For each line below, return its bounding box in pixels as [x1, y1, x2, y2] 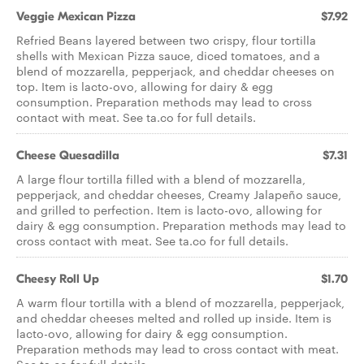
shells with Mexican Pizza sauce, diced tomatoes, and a [16, 47, 320, 63]
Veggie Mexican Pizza [16, 9, 136, 24]
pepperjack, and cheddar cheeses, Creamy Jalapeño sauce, [16, 186, 341, 202]
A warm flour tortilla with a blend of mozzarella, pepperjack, [16, 294, 344, 310]
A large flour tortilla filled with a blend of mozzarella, [16, 171, 305, 187]
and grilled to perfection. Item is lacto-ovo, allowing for [16, 201, 322, 218]
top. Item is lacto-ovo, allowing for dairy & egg [16, 78, 273, 94]
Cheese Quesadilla [16, 148, 119, 162]
